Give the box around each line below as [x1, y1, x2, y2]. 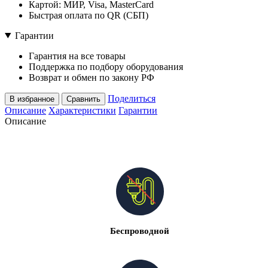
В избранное [10, 94, 54, 103]
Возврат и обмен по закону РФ [29, 72, 154, 83]
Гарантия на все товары [29, 50, 126, 61]
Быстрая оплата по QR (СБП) [29, 10, 148, 20]
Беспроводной [110, 226, 170, 236]
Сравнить [66, 94, 100, 103]
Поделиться [108, 93, 156, 103]
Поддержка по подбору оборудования [29, 61, 183, 72]
